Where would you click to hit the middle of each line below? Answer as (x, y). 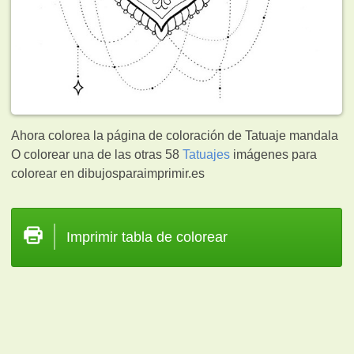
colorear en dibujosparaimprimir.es (108, 173)
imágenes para (274, 154)
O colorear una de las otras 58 (97, 154)
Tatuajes (207, 154)
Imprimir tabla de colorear (147, 237)
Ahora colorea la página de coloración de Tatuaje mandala (175, 135)
